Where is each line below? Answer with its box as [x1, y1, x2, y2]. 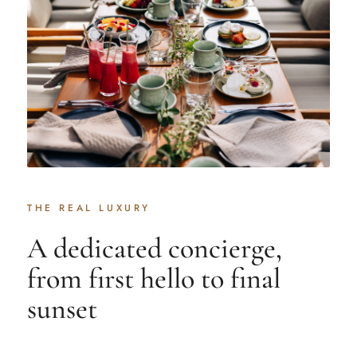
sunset [27, 292, 98, 327]
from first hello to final [27, 261, 281, 296]
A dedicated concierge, [27, 231, 283, 266]
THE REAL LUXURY [27, 201, 151, 216]
